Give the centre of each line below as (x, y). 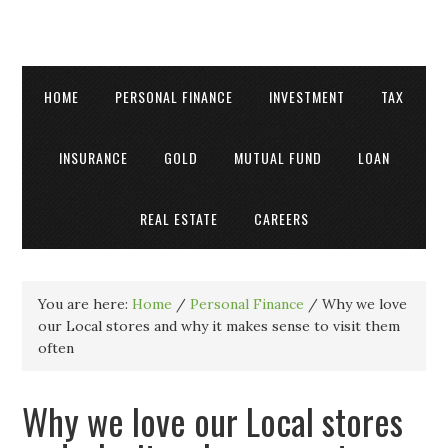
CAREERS (281, 218)
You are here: (85, 304)
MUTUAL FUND (277, 157)
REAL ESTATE (178, 218)
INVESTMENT (307, 96)
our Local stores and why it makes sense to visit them (219, 326)
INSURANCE (93, 157)
